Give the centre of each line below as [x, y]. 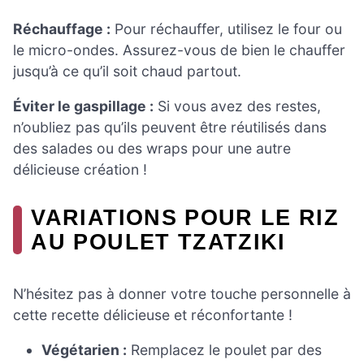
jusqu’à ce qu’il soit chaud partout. [127, 71]
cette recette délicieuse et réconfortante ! [153, 314]
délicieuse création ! [80, 170]
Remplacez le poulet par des [225, 350]
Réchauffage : [62, 28]
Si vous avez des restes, [237, 106]
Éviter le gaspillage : [83, 106]
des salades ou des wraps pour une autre [152, 149]
